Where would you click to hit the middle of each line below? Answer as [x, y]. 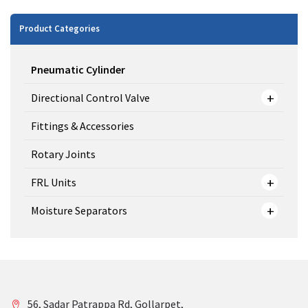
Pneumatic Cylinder [78, 69]
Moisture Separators [79, 210]
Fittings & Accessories [82, 125]
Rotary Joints [63, 154]
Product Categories [60, 29]
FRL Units [54, 182]
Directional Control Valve [90, 97]
